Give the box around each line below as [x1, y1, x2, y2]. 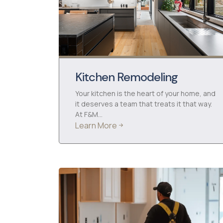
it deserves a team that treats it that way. [75, 99, 212, 109]
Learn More [75, 120, 117, 131]
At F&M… [75, 110, 103, 119]
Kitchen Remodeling [75, 69, 178, 85]
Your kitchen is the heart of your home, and [75, 89, 216, 98]
